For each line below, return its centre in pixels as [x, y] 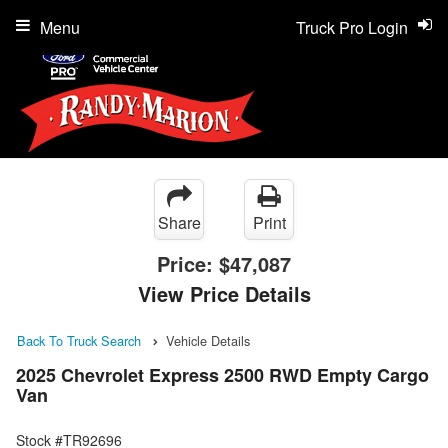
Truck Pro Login [352, 27]
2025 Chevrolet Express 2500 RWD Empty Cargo [222, 375]
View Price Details [224, 293]
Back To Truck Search [79, 340]
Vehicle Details [208, 340]
